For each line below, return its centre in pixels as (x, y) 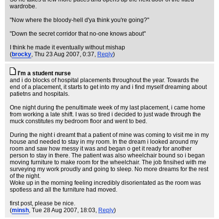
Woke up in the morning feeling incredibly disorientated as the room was (105, 183)
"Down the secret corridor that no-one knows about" (78, 34)
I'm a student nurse (44, 73)
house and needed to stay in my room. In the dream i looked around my (104, 142)
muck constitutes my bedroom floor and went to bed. (78, 121)
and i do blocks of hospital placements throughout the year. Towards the (104, 80)
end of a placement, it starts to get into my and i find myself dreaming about (108, 87)
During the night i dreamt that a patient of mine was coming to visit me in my (109, 135)
